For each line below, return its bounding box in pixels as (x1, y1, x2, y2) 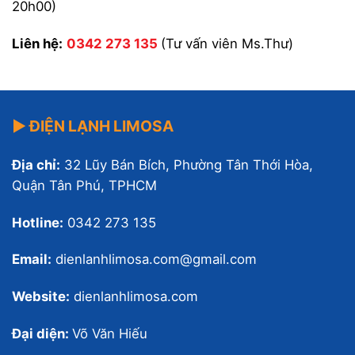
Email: (12, 251, 52, 268)
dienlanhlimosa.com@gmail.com (52, 251, 257, 268)
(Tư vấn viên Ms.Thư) (161, 36, 293, 52)
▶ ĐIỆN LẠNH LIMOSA (12, 116, 174, 136)
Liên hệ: (12, 36, 63, 52)
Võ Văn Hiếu (72, 326, 147, 342)
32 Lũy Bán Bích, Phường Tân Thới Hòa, (60, 156, 313, 173)
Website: (12, 288, 70, 305)
